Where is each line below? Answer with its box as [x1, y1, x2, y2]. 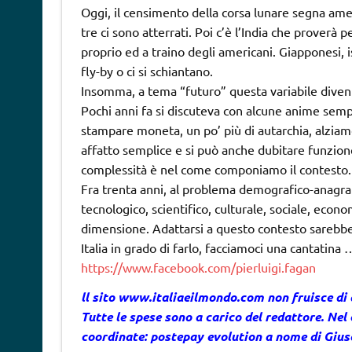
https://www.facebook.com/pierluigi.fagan [80, 259, 316, 276]
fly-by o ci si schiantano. [80, 63, 213, 79]
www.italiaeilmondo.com [117, 288, 264, 306]
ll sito [80, 288, 118, 306]
